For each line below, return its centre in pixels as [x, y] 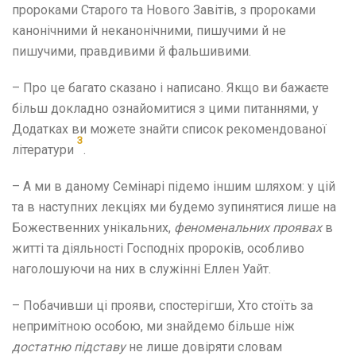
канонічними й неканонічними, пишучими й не [149, 31]
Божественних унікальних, [93, 228]
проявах [297, 228]
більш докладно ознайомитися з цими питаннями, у [165, 108]
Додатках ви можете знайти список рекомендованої [169, 129]
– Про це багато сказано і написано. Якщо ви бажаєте [170, 88]
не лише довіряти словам [204, 347]
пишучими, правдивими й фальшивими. [132, 51]
